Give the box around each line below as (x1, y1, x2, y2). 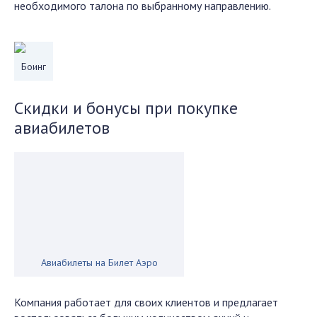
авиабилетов (14, 117, 110, 139)
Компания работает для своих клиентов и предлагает (14, 295, 278, 309)
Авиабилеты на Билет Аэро (40, 256, 158, 269)
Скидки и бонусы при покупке (14, 97, 238, 119)
